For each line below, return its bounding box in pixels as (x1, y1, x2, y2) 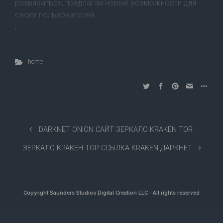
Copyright (23, 190, 50, 196)
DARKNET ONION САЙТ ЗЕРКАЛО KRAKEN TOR (38, 125, 193, 134)
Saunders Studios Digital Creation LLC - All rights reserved (50, 190, 200, 196)
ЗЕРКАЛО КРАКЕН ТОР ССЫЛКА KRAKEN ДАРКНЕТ (23, 144, 193, 152)
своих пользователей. (15, 10, 96, 19)
